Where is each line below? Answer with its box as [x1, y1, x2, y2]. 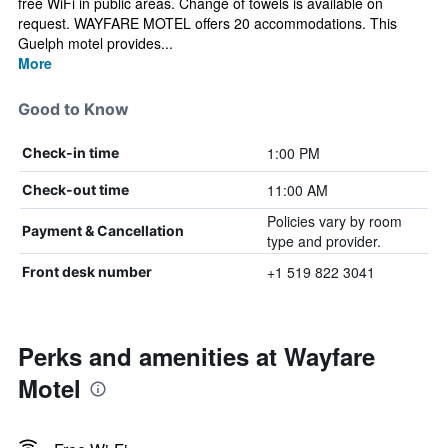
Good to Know [18, 99, 129, 119]
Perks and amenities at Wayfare [18, 339, 375, 373]
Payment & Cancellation [22, 222, 184, 239]
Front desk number [22, 263, 152, 280]
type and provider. [266, 231, 381, 251]
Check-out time [22, 181, 129, 198]
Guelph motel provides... [18, 33, 173, 53]
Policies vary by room [266, 211, 402, 231]
